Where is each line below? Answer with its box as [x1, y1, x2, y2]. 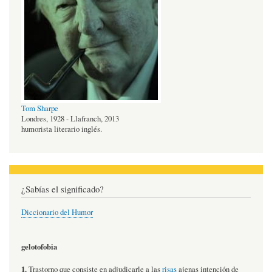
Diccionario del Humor [21, 206, 93, 217]
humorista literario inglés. [21, 124, 102, 135]
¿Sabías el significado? [21, 182, 104, 195]
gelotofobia [21, 240, 57, 252]
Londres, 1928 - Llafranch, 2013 [21, 114, 119, 124]
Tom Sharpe [21, 103, 58, 114]
